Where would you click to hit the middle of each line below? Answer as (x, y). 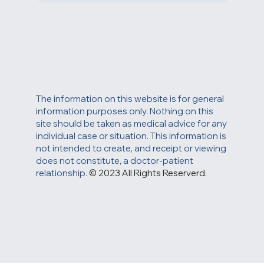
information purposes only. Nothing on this (125, 133)
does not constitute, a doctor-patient (115, 182)
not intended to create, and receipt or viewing (131, 170)
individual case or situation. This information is (131, 157)
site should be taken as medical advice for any (132, 145)
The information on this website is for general (130, 120)
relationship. (63, 194)
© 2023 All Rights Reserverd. (148, 194)
